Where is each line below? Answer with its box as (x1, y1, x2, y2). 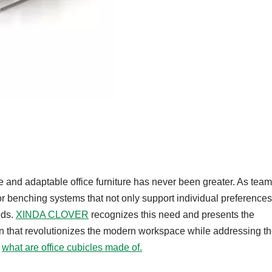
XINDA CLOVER (16, 209, 89, 220)
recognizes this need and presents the (89, 209, 254, 220)
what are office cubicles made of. (2, 242, 142, 253)
